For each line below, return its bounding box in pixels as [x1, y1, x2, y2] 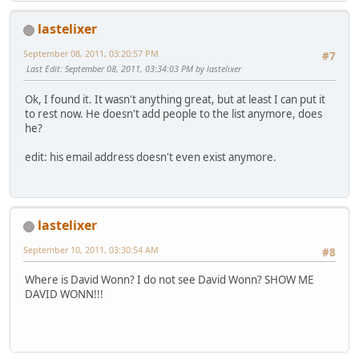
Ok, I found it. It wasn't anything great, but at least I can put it [25, 91, 325, 107]
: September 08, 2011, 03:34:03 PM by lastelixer [60, 63, 241, 75]
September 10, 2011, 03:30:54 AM [23, 244, 159, 256]
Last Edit [26, 63, 60, 75]
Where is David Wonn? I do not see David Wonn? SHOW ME [25, 272, 313, 288]
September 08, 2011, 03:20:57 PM [23, 47, 159, 60]
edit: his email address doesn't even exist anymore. [25, 149, 276, 164]
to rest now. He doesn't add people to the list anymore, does [25, 106, 322, 121]
